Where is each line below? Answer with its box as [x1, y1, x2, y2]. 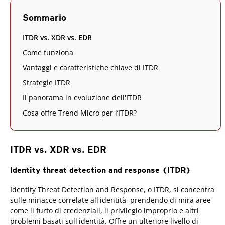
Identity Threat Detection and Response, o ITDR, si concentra [10, 184, 214, 194]
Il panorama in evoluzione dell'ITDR [23, 92, 142, 102]
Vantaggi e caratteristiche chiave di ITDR [23, 62, 158, 72]
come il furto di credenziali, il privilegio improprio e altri [10, 205, 199, 215]
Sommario [23, 12, 66, 23]
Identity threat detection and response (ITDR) [10, 165, 191, 175]
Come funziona [23, 47, 73, 57]
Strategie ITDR [23, 77, 70, 87]
